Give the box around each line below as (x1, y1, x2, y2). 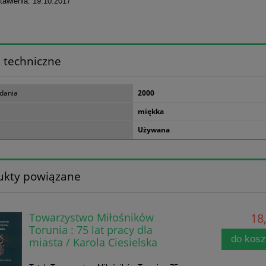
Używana (138, 125, 170, 135)
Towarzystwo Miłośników (28, 210, 154, 225)
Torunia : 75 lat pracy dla (28, 222, 153, 237)
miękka (138, 106, 164, 117)
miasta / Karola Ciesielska (28, 235, 157, 250)
